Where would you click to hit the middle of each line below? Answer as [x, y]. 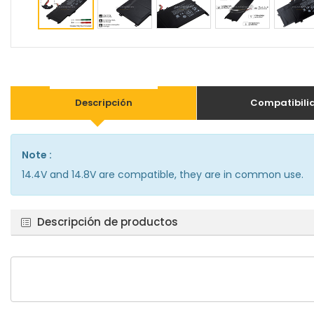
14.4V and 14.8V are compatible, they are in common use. [163, 175]
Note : [37, 155]
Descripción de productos [108, 222]
